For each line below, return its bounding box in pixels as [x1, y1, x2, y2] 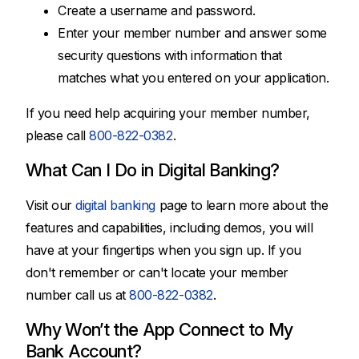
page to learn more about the [155, 197, 329, 213]
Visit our [26, 197, 76, 213]
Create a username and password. [58, 2, 256, 18]
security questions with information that [58, 47, 282, 63]
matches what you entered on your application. [58, 70, 329, 86]
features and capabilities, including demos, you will [26, 220, 313, 236]
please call [26, 127, 90, 143]
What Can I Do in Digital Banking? [26, 159, 280, 180]
